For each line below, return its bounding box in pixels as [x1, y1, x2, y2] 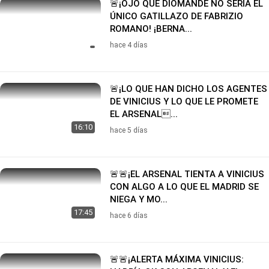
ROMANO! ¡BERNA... [110, 23, 192, 34]
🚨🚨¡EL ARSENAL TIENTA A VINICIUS [110, 168, 264, 180]
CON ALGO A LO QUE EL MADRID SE [110, 181, 259, 192]
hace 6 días [110, 211, 148, 220]
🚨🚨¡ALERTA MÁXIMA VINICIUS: [110, 253, 244, 265]
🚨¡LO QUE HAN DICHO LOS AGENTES [110, 83, 267, 94]
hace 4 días [110, 40, 148, 49]
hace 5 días [110, 125, 148, 134]
